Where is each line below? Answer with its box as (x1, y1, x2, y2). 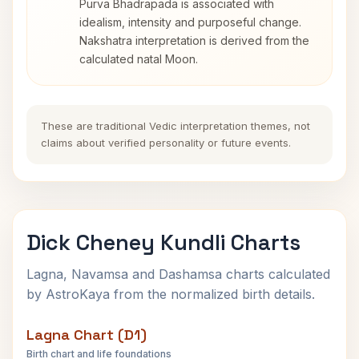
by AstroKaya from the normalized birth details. (26, 286, 315, 302)
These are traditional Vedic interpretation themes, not (41, 119, 310, 132)
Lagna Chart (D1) (26, 325, 147, 344)
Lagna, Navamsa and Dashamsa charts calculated (26, 266, 330, 282)
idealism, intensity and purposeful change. (79, 15, 301, 29)
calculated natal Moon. (79, 52, 198, 66)
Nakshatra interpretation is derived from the (79, 34, 309, 47)
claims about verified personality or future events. (41, 136, 291, 149)
